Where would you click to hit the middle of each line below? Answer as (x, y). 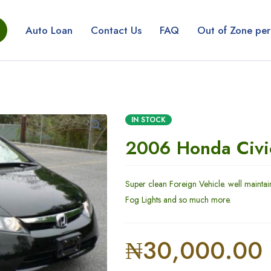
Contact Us (116, 30)
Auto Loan (49, 30)
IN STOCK (149, 120)
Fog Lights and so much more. (178, 200)
